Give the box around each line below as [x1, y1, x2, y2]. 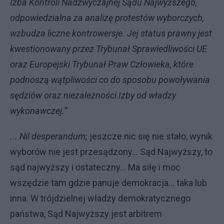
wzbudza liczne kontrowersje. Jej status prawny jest [10, 28, 212, 38]
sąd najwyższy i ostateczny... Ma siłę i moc [10, 162, 180, 172]
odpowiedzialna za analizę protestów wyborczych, [10, 12, 204, 23]
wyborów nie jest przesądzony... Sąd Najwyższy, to [10, 146, 212, 157]
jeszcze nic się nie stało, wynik [89, 131, 212, 141]
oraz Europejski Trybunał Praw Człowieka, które [10, 59, 193, 69]
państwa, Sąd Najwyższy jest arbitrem [10, 208, 162, 219]
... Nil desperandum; [10, 131, 89, 141]
